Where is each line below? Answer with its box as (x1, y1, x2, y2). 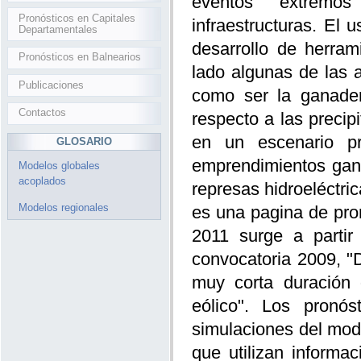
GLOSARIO (56, 135, 112, 148)
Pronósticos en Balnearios (19, 51, 142, 64)
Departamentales (19, 23, 98, 35)
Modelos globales (19, 160, 100, 172)
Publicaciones (19, 78, 85, 91)
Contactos (19, 106, 67, 119)
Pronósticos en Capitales (19, 11, 136, 24)
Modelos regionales (19, 201, 109, 214)
